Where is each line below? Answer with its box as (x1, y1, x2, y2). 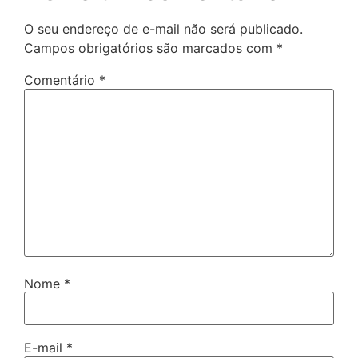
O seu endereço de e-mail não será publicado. (24, 21, 303, 38)
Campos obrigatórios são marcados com (24, 40, 276, 57)
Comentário (24, 72, 99, 89)
